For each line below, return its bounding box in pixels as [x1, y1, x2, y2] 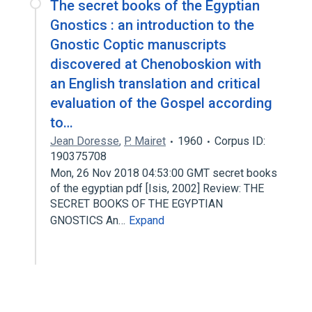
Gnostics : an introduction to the [50, 17, 254, 33]
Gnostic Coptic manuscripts [50, 36, 226, 53]
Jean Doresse [50, 134, 119, 148]
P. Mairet [124, 134, 166, 148]
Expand [129, 214, 164, 227]
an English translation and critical [50, 75, 260, 92]
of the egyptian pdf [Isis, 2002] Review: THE [50, 182, 264, 195]
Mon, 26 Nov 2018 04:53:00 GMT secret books [50, 166, 277, 180]
